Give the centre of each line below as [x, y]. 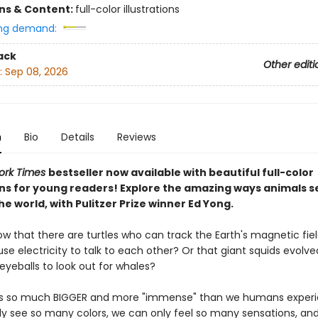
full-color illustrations [127, 9]
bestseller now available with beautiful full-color [181, 172]
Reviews [136, 137]
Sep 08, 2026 [36, 72]
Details [77, 137]
